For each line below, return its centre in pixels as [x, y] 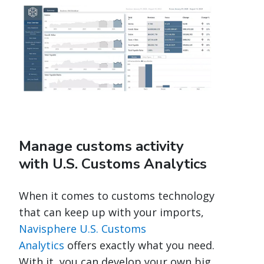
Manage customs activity [101, 146]
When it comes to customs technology [117, 195]
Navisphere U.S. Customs [82, 228]
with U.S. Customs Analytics [113, 164]
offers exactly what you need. [139, 245]
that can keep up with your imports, [111, 212]
